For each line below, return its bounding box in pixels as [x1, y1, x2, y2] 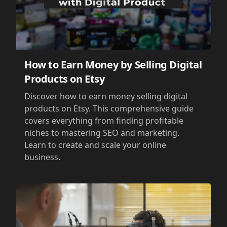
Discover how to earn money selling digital [24, 91, 187, 102]
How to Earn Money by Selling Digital [24, 58, 202, 72]
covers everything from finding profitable [24, 115, 183, 127]
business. [24, 152, 60, 163]
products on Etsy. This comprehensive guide [24, 103, 194, 115]
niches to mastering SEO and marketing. [24, 127, 179, 139]
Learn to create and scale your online [24, 139, 166, 151]
